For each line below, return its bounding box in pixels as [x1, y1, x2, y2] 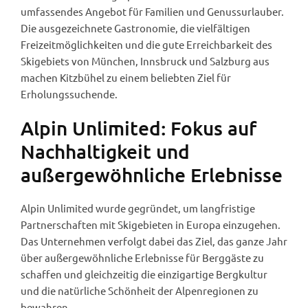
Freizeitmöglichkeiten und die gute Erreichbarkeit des [21, 37, 272, 51]
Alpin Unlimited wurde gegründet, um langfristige [21, 201, 255, 214]
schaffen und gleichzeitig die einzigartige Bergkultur [21, 267, 267, 280]
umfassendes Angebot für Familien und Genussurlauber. [21, 4, 284, 18]
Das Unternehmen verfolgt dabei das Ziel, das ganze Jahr [21, 234, 287, 247]
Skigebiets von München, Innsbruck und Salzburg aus [21, 54, 269, 67]
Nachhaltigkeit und [21, 139, 190, 163]
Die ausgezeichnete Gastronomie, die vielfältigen [21, 21, 250, 34]
